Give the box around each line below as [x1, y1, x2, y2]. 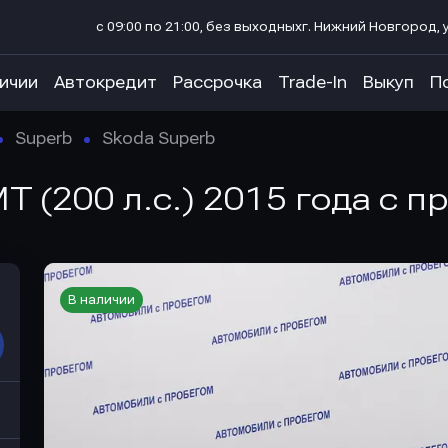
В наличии [68, 293, 135, 307]
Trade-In [278, 73, 347, 92]
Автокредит [54, 73, 157, 92]
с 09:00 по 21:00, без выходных [96, 20, 302, 34]
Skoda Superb [102, 129, 215, 148]
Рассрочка [173, 73, 262, 92]
